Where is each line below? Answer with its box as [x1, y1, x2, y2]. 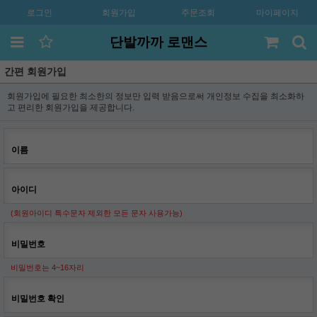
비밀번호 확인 [11, 294, 64, 304]
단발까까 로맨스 [110, 35, 207, 50]
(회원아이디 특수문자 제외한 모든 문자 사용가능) [11, 209, 183, 217]
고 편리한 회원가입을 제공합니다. [7, 103, 134, 113]
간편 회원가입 [4, 66, 67, 77]
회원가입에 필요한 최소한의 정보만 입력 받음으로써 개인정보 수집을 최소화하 [7, 91, 304, 101]
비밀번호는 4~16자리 [11, 263, 84, 272]
